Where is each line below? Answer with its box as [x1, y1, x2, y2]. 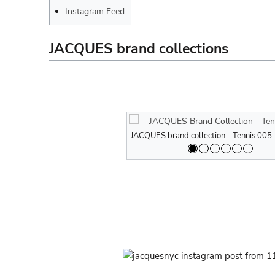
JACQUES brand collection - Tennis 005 [131, 130, 272, 141]
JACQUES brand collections [49, 39, 228, 58]
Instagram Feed [65, 5, 125, 17]
